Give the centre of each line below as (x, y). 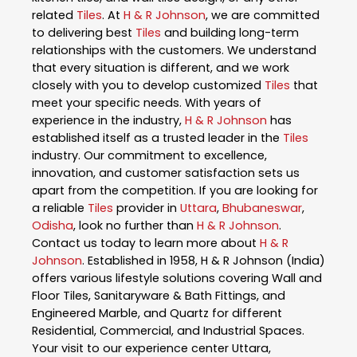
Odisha (53, 226)
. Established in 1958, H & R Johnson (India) (204, 261)
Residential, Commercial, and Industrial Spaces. (168, 331)
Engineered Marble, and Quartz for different (157, 314)
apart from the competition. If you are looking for (175, 191)
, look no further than (135, 226)
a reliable (60, 208)
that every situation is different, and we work (161, 68)
